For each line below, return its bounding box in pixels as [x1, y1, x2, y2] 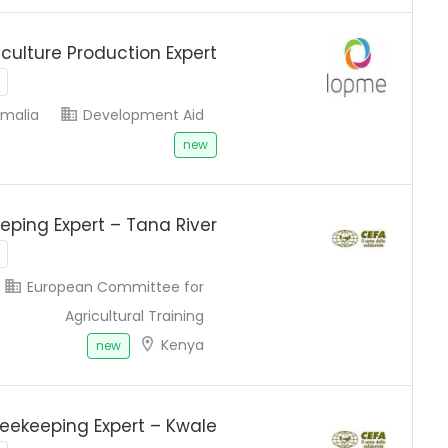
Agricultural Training [65, 306, 204, 326]
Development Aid [79, 105, 204, 125]
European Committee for [23, 277, 204, 297]
